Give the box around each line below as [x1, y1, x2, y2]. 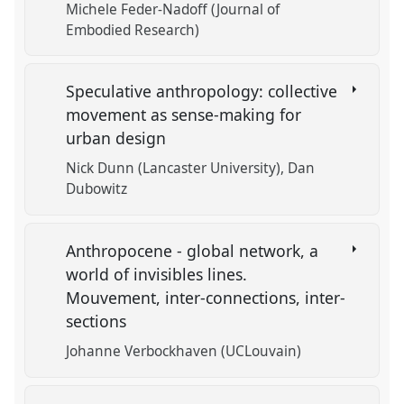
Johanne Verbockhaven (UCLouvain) [66, 342, 302, 362]
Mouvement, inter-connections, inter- [66, 286, 346, 308]
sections [66, 309, 132, 332]
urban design [66, 127, 171, 150]
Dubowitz [66, 179, 128, 199]
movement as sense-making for [66, 104, 302, 126]
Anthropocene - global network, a [66, 239, 319, 262]
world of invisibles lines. [66, 262, 248, 285]
